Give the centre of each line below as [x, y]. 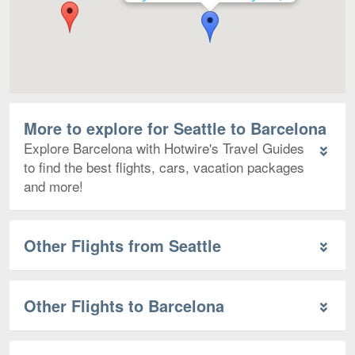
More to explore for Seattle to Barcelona [175, 128]
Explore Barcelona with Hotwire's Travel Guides [164, 148]
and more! [53, 186]
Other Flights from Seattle [122, 246]
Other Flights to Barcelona [124, 306]
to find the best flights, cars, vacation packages [164, 167]
